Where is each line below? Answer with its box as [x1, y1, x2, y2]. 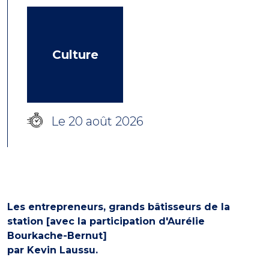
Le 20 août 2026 [51, 114, 144, 128]
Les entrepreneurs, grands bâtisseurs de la [7, 201, 230, 213]
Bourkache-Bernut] [7, 230, 107, 241]
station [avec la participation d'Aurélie [7, 216, 205, 227]
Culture [52, 47, 98, 62]
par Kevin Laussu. [7, 244, 98, 256]
